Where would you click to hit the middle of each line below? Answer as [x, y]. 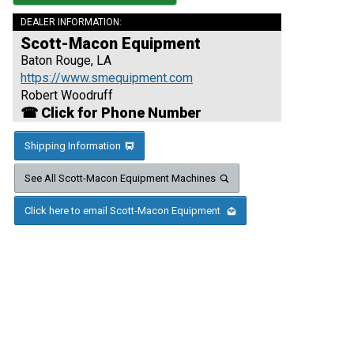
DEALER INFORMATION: [71, 23]
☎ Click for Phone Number [111, 113]
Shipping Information [73, 146]
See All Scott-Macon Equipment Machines [120, 179]
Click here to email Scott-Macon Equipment [124, 211]
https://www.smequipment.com [107, 78]
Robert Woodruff [67, 96]
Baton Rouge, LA [66, 61]
